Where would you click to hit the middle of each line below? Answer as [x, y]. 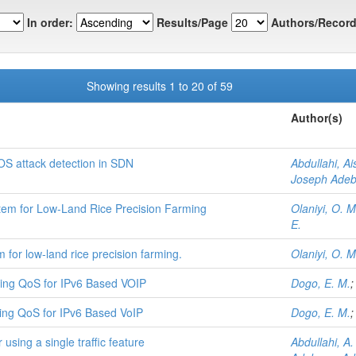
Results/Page [192, 22]
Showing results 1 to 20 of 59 [163, 86]
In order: [50, 22]
